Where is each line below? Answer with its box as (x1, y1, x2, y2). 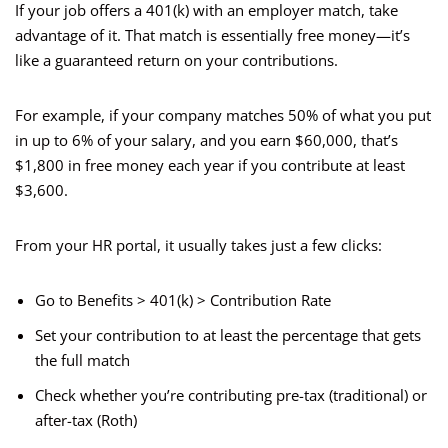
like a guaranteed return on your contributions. (15, 50, 338, 71)
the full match (35, 350, 130, 371)
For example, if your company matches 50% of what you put (15, 105, 431, 126)
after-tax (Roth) (35, 410, 137, 431)
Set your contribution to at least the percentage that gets (35, 325, 421, 346)
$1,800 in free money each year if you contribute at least (15, 155, 405, 176)
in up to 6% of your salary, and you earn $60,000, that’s (15, 130, 398, 151)
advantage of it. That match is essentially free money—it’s (15, 25, 410, 46)
